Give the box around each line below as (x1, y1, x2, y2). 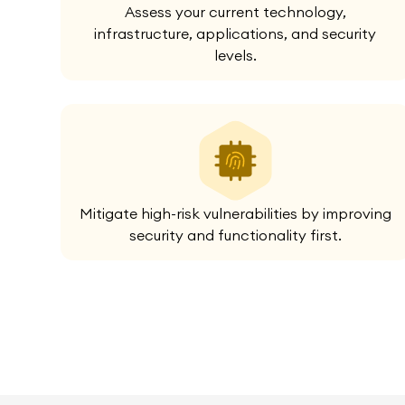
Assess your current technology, (124, 3, 346, 22)
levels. (213, 46, 257, 65)
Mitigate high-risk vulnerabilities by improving (79, 204, 391, 223)
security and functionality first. (128, 226, 342, 245)
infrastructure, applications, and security (94, 24, 377, 43)
